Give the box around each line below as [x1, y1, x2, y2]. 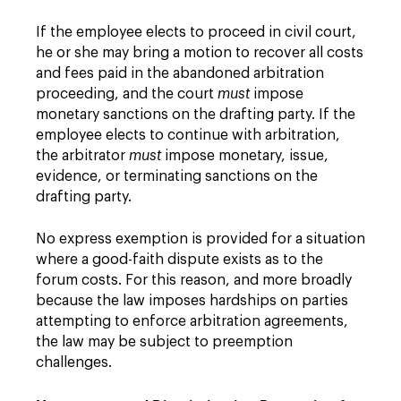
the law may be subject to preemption [36, 335, 293, 349]
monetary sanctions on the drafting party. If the [36, 107, 355, 122]
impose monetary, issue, [161, 149, 328, 163]
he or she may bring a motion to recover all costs [36, 46, 363, 60]
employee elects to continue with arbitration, [36, 128, 340, 142]
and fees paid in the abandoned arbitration [36, 66, 324, 81]
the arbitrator [36, 149, 129, 163]
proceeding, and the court [36, 87, 218, 101]
